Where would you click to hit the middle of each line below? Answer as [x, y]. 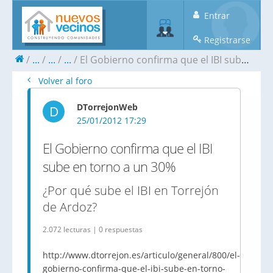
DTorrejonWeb [107, 107]
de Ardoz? [70, 207]
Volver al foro [64, 81]
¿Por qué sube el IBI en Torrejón [131, 190]
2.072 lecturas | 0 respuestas [93, 229]
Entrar [216, 16]
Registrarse [226, 40]
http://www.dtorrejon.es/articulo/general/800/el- [141, 255]
